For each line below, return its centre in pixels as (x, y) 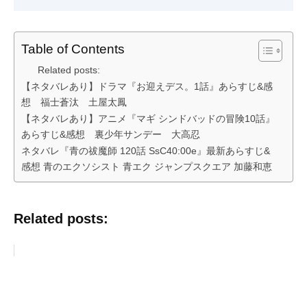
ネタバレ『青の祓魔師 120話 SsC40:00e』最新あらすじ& (146, 150)
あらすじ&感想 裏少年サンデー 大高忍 (111, 134)
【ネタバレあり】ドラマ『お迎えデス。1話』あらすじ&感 (147, 86)
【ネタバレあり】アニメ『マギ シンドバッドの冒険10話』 (148, 118)
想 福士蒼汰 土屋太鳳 (74, 102)
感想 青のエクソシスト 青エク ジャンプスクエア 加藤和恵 (147, 166)
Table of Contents (73, 49)
